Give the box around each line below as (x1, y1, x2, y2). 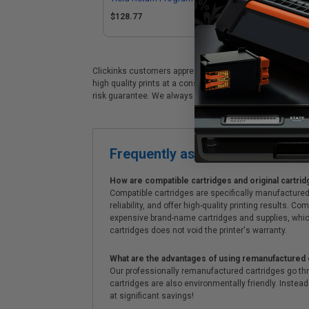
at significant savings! (110, 291, 194, 301)
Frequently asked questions (110, 146, 285, 162)
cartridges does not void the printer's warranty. (110, 226, 287, 235)
